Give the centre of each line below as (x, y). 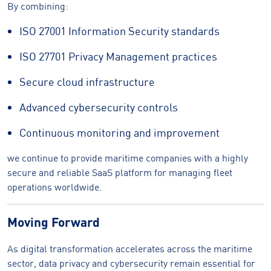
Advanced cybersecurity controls (99, 107)
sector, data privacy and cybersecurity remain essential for (131, 263)
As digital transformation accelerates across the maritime (130, 249)
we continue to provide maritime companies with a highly (128, 158)
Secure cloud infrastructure (87, 82)
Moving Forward (54, 222)
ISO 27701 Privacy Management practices (118, 57)
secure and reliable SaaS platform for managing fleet (120, 172)
